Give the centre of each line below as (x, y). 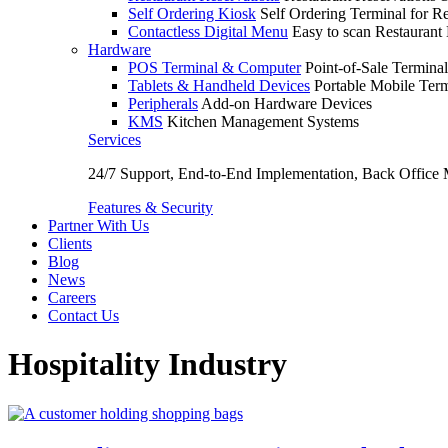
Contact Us (83, 315)
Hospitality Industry (147, 364)
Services (114, 139)
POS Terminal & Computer (214, 67)
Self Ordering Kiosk (192, 13)
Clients (70, 243)
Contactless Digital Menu (208, 31)
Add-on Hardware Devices (286, 103)
